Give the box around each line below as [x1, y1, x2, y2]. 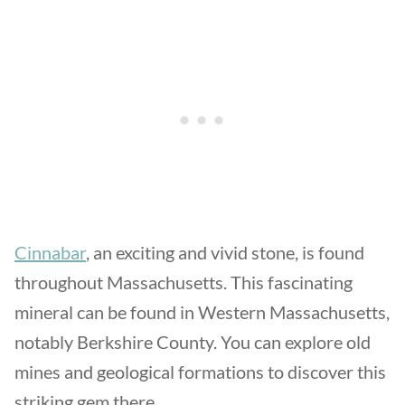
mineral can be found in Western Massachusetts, [14, 301, 390, 323]
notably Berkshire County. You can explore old [14, 331, 371, 353]
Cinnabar [14, 241, 86, 263]
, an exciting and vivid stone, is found [86, 241, 364, 263]
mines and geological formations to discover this [14, 361, 386, 382]
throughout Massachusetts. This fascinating [14, 271, 353, 293]
